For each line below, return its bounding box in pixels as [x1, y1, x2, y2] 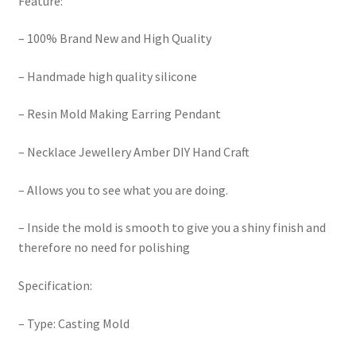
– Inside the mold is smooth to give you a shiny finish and [17, 219, 326, 236]
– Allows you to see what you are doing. [17, 181, 228, 198]
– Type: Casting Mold [17, 315, 130, 331]
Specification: [17, 277, 92, 294]
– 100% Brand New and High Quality [17, 30, 211, 47]
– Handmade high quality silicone [17, 68, 197, 84]
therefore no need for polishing [17, 239, 190, 256]
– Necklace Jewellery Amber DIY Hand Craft [17, 144, 250, 161]
